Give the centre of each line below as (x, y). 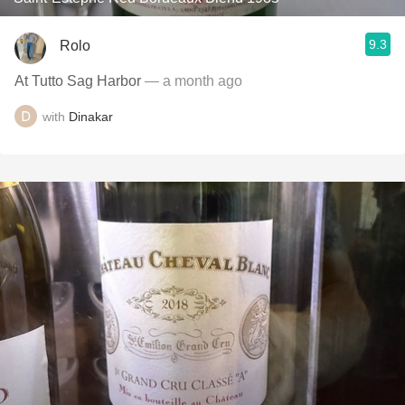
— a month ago (192, 81)
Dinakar (91, 116)
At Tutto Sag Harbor (78, 81)
